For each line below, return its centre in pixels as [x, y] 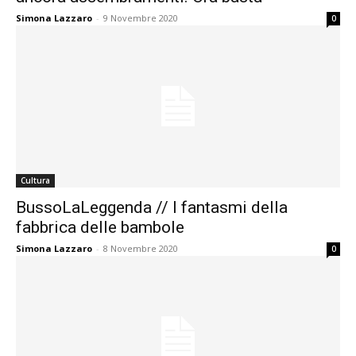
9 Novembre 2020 [141, 18]
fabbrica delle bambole [100, 227]
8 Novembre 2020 [141, 248]
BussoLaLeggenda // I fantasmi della [152, 207]
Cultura [35, 180]
